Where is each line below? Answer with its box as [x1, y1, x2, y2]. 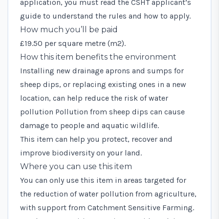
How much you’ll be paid [20, 24, 118, 34]
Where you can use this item [20, 161, 132, 171]
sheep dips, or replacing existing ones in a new [20, 79, 186, 89]
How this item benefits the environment [20, 52, 176, 62]
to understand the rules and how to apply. [41, 11, 191, 21]
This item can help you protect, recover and [20, 134, 173, 144]
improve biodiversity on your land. [20, 148, 142, 157]
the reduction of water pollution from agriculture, [20, 189, 197, 198]
